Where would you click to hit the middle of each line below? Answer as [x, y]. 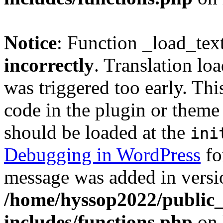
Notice [30, 43]
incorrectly [49, 65]
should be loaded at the [97, 132]
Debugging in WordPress [102, 155]
